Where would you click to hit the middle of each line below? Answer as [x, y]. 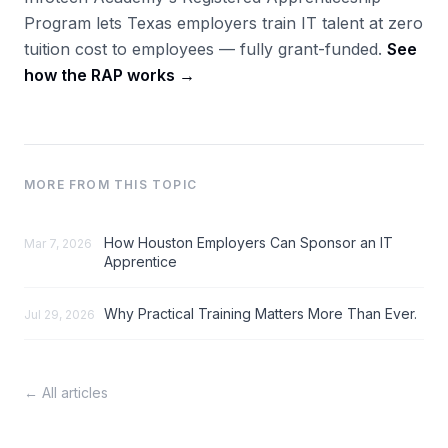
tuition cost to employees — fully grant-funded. [205, 49]
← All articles [66, 392]
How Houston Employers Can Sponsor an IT [248, 242]
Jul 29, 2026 [59, 314]
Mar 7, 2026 [58, 243]
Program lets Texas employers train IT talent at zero [223, 23]
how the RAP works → [109, 75]
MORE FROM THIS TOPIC [110, 184]
